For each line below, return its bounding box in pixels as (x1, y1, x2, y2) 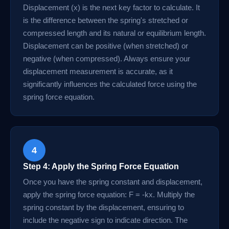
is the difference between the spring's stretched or (23, 16, 188, 25)
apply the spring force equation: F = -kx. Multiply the (23, 190, 195, 199)
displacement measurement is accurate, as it (23, 67, 173, 76)
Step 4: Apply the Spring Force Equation (23, 162, 179, 171)
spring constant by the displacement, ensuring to (23, 203, 184, 212)
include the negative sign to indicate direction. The (23, 216, 188, 224)
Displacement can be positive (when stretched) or (23, 41, 188, 50)
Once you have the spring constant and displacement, (23, 177, 202, 186)
